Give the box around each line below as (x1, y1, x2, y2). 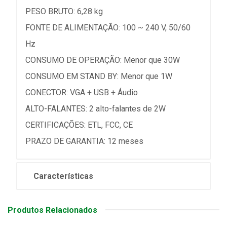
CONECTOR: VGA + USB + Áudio (25, 87, 138, 97)
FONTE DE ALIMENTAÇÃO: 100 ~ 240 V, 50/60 (25, 22, 191, 32)
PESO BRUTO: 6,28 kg (25, 6, 103, 16)
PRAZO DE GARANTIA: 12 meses (25, 136, 143, 146)
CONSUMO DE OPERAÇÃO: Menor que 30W (25, 55, 180, 65)
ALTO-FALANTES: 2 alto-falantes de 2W (25, 103, 166, 113)
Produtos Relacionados (8, 205, 97, 215)
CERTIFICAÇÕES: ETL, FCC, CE (25, 120, 133, 130)
